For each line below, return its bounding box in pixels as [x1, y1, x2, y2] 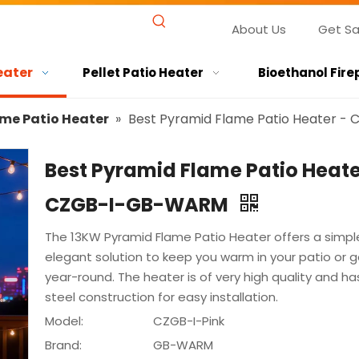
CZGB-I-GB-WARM [45, 192, 232, 218]
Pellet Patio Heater [82, 64, 204, 81]
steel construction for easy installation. [45, 288, 278, 305]
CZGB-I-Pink [153, 313, 224, 329]
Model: [45, 313, 83, 329]
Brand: [45, 337, 82, 353]
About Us [231, 21, 286, 38]
